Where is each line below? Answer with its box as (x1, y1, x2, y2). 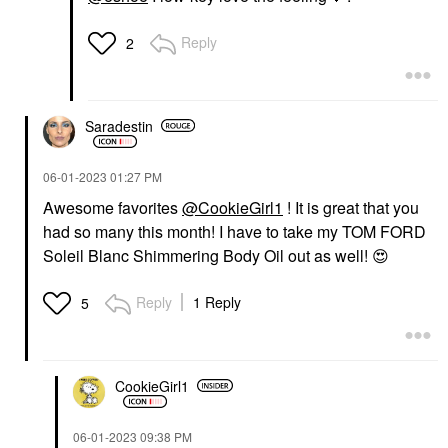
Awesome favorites (43, 196, 182, 220)
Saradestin (85, 115, 153, 136)
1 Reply (193, 292, 241, 313)
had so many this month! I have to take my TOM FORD (43, 220, 426, 244)
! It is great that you (283, 196, 419, 220)
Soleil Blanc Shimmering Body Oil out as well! (43, 244, 372, 268)
